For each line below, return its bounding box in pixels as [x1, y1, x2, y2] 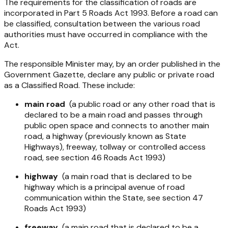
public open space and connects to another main [24, 120, 209, 131]
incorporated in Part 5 [4, 7, 89, 18]
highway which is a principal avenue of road [24, 181, 185, 192]
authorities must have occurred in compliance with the [4, 28, 208, 40]
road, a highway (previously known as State [24, 130, 186, 141]
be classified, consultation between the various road [4, 18, 200, 29]
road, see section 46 [24, 152, 104, 163]
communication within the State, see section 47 [24, 192, 203, 203]
